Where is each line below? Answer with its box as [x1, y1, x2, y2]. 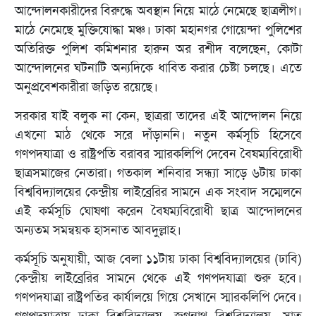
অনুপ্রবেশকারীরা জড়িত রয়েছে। [14, 78, 158, 96]
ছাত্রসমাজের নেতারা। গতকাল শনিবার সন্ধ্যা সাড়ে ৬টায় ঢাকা [14, 164, 302, 182]
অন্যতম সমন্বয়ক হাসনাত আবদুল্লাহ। [14, 221, 181, 239]
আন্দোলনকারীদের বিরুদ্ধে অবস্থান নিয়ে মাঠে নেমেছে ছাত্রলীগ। [14, 2, 302, 20]
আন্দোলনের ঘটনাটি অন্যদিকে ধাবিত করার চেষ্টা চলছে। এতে [14, 59, 302, 77]
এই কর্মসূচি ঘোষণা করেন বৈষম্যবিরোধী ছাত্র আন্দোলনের [14, 202, 302, 220]
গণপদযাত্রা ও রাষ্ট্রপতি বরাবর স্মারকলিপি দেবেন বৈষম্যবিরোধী [14, 145, 302, 163]
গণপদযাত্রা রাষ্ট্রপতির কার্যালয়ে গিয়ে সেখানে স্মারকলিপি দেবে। [14, 288, 302, 306]
